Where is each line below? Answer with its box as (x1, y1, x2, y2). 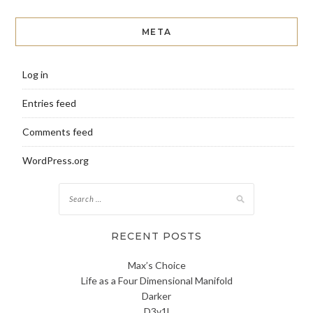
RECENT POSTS (111, 230, 202, 243)
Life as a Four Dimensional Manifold (80, 275, 233, 287)
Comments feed (22, 126, 93, 138)
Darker (142, 290, 171, 303)
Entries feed (22, 97, 76, 110)
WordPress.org (22, 154, 89, 167)
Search (58, 184, 88, 196)
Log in (22, 68, 48, 81)
